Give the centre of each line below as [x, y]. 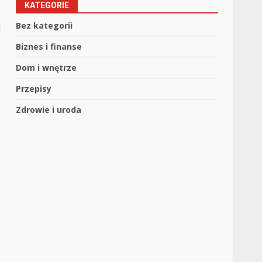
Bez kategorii [44, 25]
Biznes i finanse [49, 46]
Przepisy [34, 88]
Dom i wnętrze [46, 67]
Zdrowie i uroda [49, 109]
